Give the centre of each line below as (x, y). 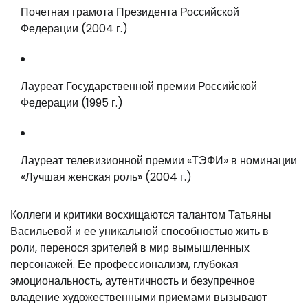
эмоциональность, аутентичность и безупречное (133, 281)
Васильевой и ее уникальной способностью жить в (140, 231)
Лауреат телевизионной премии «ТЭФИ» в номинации (159, 161)
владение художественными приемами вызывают (139, 297)
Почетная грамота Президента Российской (130, 12)
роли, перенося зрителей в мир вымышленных (130, 248)
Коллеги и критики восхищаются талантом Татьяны (141, 215)
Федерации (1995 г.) (72, 103)
